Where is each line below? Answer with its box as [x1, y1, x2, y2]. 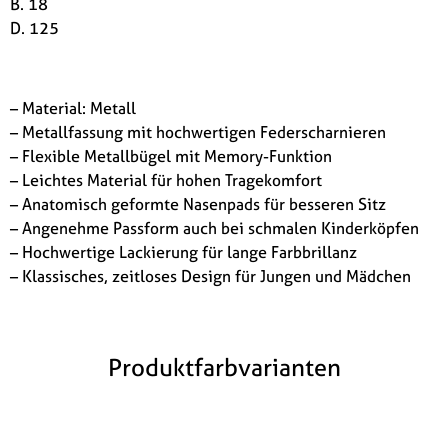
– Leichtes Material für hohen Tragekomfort [10, 168, 322, 191]
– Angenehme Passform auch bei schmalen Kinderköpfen [10, 216, 419, 239]
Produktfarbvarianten [107, 350, 341, 384]
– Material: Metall [10, 96, 136, 119]
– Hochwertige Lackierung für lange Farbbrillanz [10, 240, 357, 263]
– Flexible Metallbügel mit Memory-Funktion [10, 144, 332, 167]
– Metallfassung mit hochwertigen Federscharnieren [10, 120, 386, 143]
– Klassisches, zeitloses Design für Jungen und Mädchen [10, 264, 411, 287]
